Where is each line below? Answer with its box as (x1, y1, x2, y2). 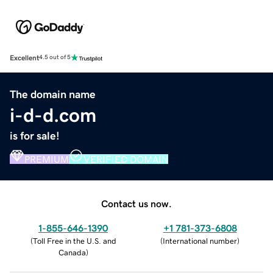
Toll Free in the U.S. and (32, 236, 116, 245)
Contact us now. (101, 198, 172, 208)
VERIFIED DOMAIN (83, 154, 168, 164)
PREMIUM (24, 154, 69, 164)
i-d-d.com (10, 105, 96, 125)
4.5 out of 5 (39, 54, 71, 61)
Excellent (10, 54, 39, 62)
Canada (58, 248, 86, 257)
